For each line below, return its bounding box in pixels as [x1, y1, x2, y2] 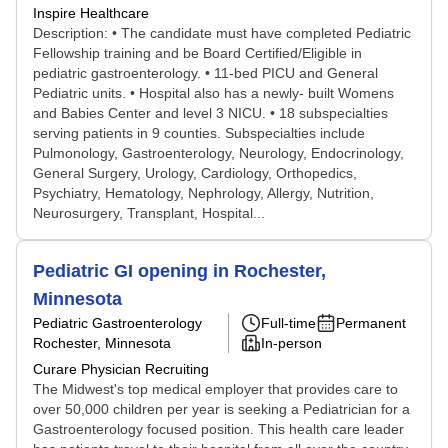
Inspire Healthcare [33, 5, 149, 21]
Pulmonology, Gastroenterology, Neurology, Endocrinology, [33, 145, 404, 161]
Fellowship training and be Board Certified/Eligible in [33, 45, 362, 61]
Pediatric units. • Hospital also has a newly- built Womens [33, 85, 394, 101]
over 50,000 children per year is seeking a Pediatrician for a [33, 401, 410, 417]
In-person [261, 335, 322, 351]
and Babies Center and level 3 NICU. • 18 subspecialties [33, 105, 388, 121]
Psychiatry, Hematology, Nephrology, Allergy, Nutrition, [33, 185, 374, 201]
